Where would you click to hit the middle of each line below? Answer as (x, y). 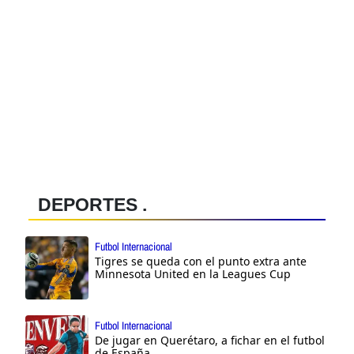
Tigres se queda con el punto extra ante (201, 261)
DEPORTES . (92, 204)
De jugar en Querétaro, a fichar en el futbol (210, 340)
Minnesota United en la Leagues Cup (193, 273)
